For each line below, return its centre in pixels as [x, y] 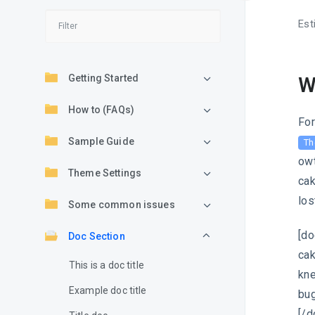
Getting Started [104, 78]
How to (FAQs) [101, 110]
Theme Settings [105, 173]
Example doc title [108, 290]
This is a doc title [107, 265]
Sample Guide [101, 141]
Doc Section [97, 236]
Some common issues [122, 205]
